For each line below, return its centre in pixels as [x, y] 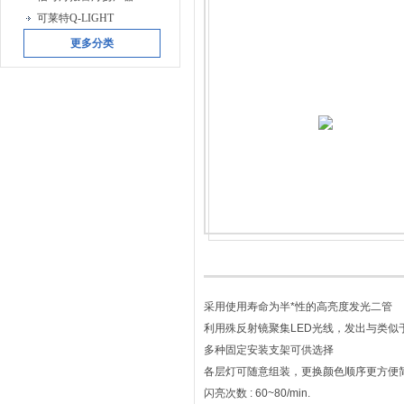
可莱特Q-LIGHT [75, 18]
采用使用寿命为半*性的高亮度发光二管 [299, 307]
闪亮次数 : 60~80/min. [257, 393]
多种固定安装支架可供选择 [269, 350]
